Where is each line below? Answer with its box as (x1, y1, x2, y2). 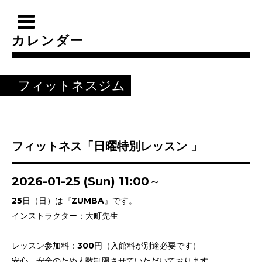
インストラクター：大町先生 (12, 211, 118, 221)
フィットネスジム (18, 78, 125, 94)
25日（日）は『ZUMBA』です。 (12, 195, 137, 206)
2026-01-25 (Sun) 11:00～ (12, 174, 161, 188)
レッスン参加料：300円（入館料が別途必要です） (12, 240, 201, 251)
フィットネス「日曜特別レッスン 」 (12, 139, 202, 153)
